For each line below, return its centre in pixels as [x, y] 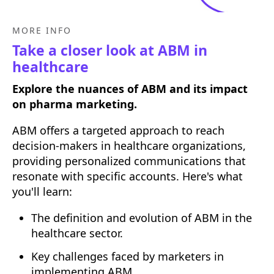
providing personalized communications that [129, 161]
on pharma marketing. [75, 104]
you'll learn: [42, 192]
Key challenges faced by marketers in [127, 256]
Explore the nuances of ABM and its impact [130, 89]
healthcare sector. [77, 233]
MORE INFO [42, 31]
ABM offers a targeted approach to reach [118, 131]
